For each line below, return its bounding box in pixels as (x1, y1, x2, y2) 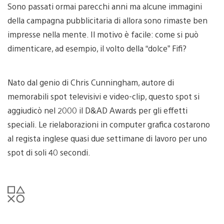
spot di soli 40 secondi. (7, 146, 90, 157)
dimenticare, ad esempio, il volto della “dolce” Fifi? (7, 42, 186, 53)
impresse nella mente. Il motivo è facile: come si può (7, 28, 198, 39)
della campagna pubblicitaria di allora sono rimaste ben (7, 14, 207, 25)
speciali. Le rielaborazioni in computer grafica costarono (7, 118, 210, 129)
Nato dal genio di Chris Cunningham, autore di (7, 76, 174, 87)
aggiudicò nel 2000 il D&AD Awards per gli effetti (7, 104, 187, 115)
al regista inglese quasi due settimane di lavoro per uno (7, 132, 207, 143)
